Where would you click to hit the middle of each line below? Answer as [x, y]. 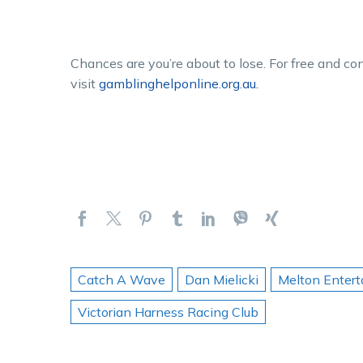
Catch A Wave [122, 279]
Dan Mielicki [222, 279]
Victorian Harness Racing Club [168, 312]
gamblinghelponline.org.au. [179, 83]
